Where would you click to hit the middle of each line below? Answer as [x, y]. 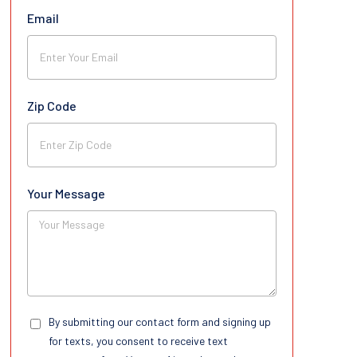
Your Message [66, 193]
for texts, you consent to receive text [138, 340]
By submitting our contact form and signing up [159, 321]
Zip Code [51, 105]
